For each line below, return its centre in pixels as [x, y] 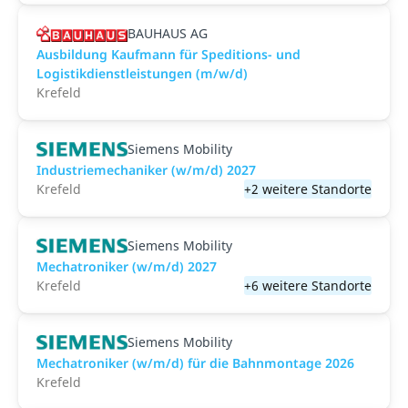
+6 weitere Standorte [308, 286]
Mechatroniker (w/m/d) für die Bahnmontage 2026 [195, 363]
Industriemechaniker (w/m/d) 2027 [146, 170]
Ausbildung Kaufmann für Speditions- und [168, 54]
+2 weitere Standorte [308, 189]
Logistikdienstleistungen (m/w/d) [142, 73]
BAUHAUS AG [168, 33]
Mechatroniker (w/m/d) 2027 [127, 266]
